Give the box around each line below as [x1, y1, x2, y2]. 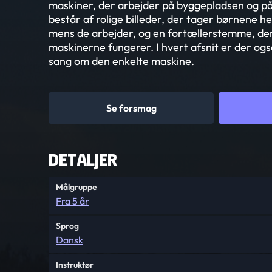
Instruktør [56, 259, 93, 270]
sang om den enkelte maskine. [49, 54, 194, 68]
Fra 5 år [56, 195, 89, 207]
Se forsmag [106, 102, 157, 114]
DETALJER [49, 149, 117, 171]
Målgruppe [56, 182, 97, 192]
